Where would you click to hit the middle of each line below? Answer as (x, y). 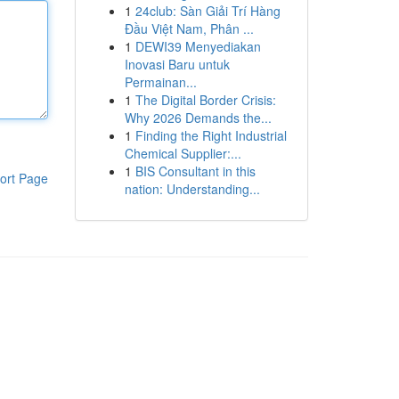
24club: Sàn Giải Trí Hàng (208, 11)
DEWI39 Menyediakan (198, 46)
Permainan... (160, 82)
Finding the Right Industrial (211, 135)
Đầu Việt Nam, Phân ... (189, 28)
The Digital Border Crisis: (205, 100)
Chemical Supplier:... (183, 153)
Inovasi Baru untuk (177, 64)
